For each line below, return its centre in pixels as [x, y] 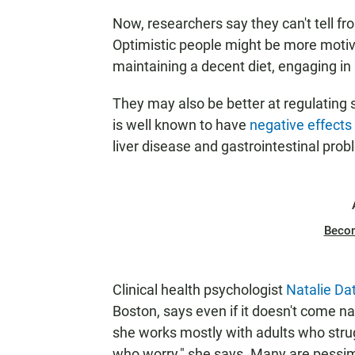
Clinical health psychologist [199, 290]
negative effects [301, 125]
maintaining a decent [179, 66]
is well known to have [181, 125]
